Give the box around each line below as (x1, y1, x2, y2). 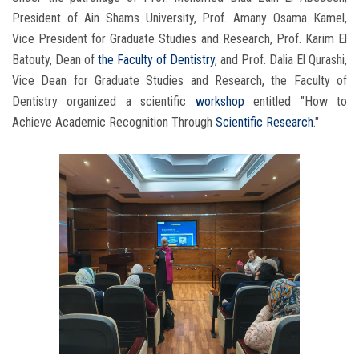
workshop (195, 94, 244, 110)
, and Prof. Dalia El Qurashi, (215, 52, 347, 68)
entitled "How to (244, 94, 348, 110)
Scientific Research (212, 115, 313, 131)
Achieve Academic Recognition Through (12, 115, 212, 131)
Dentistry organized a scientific (12, 94, 196, 110)
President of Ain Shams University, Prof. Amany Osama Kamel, (12, 10, 347, 26)
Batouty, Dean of (12, 52, 98, 68)
